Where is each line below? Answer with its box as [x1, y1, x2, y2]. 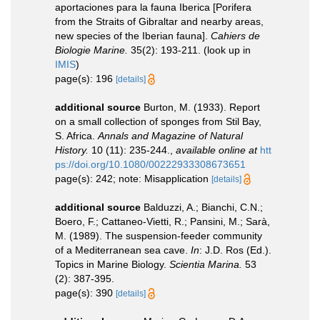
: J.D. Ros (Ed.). [199, 244, 271, 256]
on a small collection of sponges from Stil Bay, [55, 115, 261, 127]
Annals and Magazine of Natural [98, 129, 243, 141]
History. [55, 144, 89, 156]
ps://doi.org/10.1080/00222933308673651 [55, 158, 246, 170]
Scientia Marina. [169, 258, 242, 270]
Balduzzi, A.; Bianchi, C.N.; [144, 201, 263, 213]
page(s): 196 [55, 72, 116, 84]
